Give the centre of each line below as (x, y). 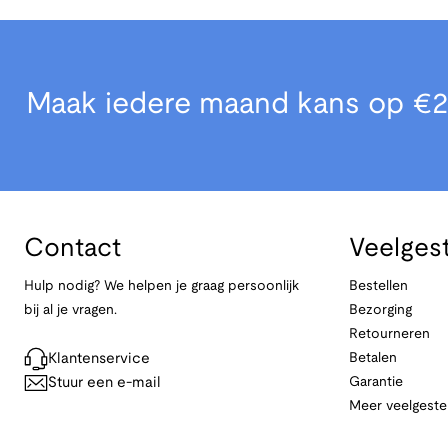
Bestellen (379, 287)
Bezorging (381, 311)
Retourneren (390, 335)
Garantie (376, 383)
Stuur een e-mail (104, 383)
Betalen (373, 359)
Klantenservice (99, 359)
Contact (72, 249)
